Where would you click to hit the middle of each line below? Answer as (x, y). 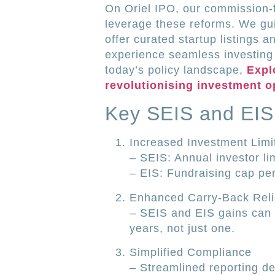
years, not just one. (182, 228)
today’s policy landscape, (176, 70)
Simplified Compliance (190, 252)
